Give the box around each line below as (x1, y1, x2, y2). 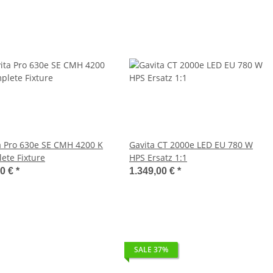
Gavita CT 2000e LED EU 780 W (129, 139, 253, 151)
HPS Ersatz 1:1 (129, 152, 187, 163)
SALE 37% (134, 244, 168, 255)
